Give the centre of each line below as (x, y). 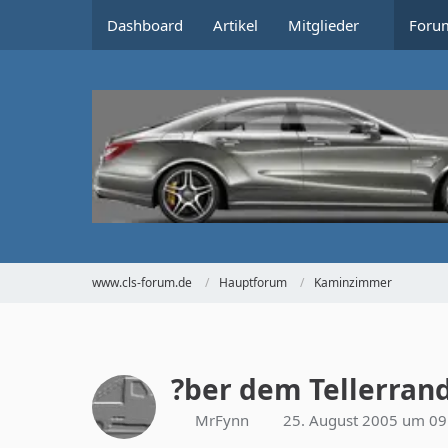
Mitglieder (323, 25)
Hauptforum (253, 283)
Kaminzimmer (353, 283)
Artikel (235, 25)
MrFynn (222, 419)
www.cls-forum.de (142, 283)
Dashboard (145, 25)
